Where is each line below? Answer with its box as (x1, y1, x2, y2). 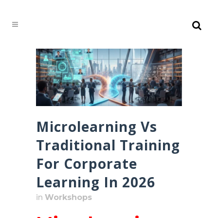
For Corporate (36, 154, 137, 173)
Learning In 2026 (36, 173, 155, 192)
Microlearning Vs (36, 117, 157, 136)
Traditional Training (36, 136, 180, 155)
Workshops (45, 193, 92, 202)
